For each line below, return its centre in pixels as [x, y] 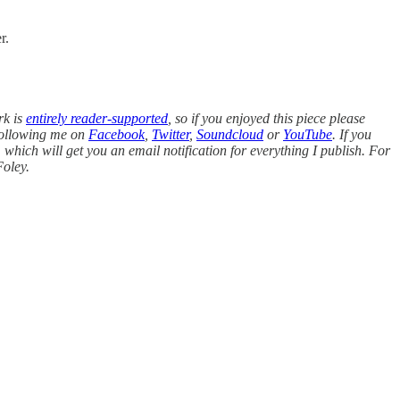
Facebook [117, 134]
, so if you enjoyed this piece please [267, 118]
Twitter [171, 134]
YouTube [308, 134]
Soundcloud [230, 134]
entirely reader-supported [97, 118]
